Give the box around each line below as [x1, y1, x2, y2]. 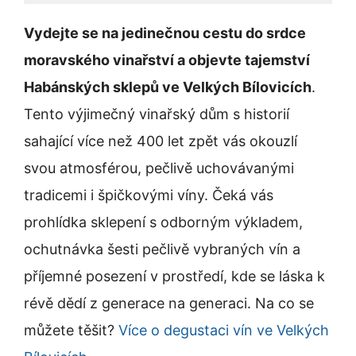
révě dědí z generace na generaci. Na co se [24, 295, 314, 312]
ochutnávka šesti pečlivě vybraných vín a [24, 241, 300, 258]
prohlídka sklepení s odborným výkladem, [24, 214, 303, 231]
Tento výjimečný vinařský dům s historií [24, 106, 289, 123]
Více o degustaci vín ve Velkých [118, 322, 329, 339]
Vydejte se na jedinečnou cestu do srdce [24, 25, 306, 42]
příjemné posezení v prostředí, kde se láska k [24, 268, 325, 285]
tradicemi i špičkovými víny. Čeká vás [24, 187, 273, 204]
